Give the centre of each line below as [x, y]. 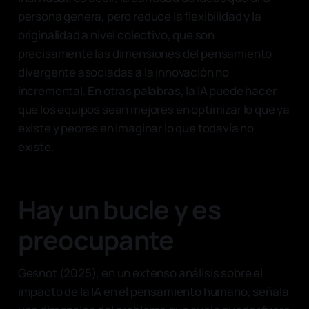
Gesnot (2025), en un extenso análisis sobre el [140, 272]
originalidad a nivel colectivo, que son [116, 34]
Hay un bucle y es [119, 209]
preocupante [96, 239]
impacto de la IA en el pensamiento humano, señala [153, 291]
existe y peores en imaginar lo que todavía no [136, 128]
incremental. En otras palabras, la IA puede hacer [147, 90]
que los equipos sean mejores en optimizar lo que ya [154, 109]
